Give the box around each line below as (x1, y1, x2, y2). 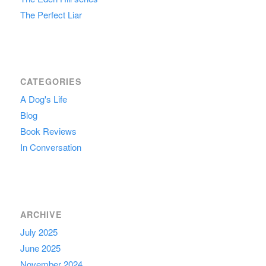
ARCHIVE (20, 208, 62, 220)
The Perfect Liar (20, 8, 82, 21)
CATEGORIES (20, 75, 82, 88)
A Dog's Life (20, 93, 67, 106)
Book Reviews (20, 125, 77, 138)
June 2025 (20, 241, 61, 254)
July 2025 (20, 225, 58, 238)
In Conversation (20, 141, 81, 154)
